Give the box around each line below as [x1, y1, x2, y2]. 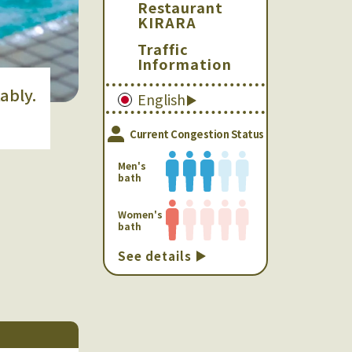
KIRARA [137, 12, 197, 32]
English [137, 89, 186, 109]
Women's [118, 207, 163, 222]
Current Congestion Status [127, 126, 264, 141]
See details [118, 247, 196, 265]
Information [137, 53, 233, 74]
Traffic [137, 38, 189, 59]
